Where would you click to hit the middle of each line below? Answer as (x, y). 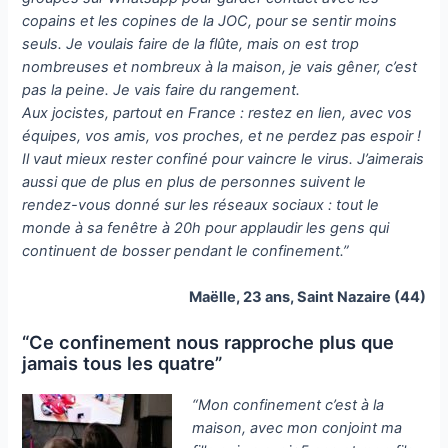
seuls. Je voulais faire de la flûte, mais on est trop (191, 43)
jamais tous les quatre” (122, 363)
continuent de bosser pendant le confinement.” (186, 250)
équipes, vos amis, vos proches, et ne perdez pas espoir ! (222, 135)
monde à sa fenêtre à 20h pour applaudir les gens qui (206, 227)
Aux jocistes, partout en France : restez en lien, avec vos (217, 112)
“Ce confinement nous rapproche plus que (208, 342)
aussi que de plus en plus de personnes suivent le (194, 181)
